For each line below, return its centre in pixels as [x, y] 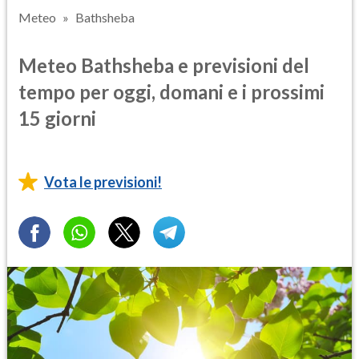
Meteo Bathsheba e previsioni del [164, 65]
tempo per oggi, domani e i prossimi [171, 91]
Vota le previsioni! [103, 182]
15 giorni [57, 118]
